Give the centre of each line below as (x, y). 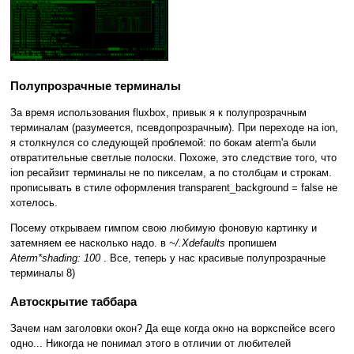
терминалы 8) (43, 273)
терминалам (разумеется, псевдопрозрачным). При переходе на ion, (174, 128)
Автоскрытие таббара (73, 302)
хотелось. (34, 203)
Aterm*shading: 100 (55, 258)
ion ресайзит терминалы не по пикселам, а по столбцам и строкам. (171, 173)
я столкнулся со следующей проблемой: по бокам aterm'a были (163, 143)
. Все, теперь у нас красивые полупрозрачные (213, 258)
